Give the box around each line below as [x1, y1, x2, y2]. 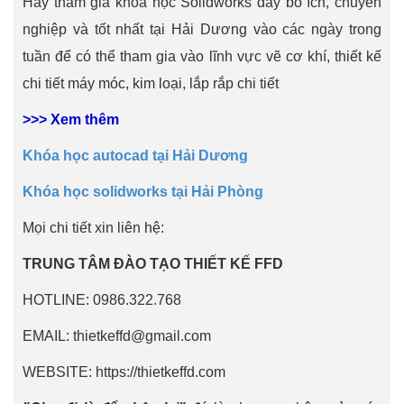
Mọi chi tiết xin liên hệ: [23, 220, 164, 235]
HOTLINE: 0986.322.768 [23, 292, 181, 308]
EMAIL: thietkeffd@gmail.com [23, 328, 211, 344]
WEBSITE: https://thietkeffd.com [23, 364, 225, 380]
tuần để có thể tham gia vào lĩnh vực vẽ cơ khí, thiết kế [23, 49, 381, 64]
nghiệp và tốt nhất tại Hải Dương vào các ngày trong [23, 22, 381, 37]
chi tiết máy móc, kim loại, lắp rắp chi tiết [23, 76, 279, 91]
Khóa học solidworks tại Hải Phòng [23, 184, 263, 199]
